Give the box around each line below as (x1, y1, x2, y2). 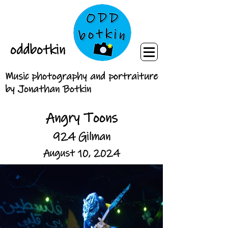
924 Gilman (52, 130, 110, 144)
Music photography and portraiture (5, 70, 158, 83)
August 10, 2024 (43, 147, 120, 160)
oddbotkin (10, 41, 65, 59)
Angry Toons (45, 109, 118, 127)
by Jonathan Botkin (5, 83, 91, 96)
